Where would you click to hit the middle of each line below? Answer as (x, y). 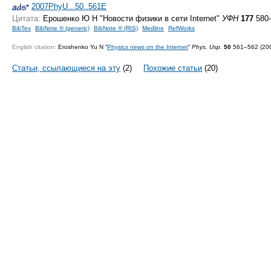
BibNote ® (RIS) (116, 28)
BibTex (21, 28)
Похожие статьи (173, 68)
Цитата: (26, 19)
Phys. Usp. (207, 47)
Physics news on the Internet (148, 47)
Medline (153, 28)
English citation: (34, 47)
